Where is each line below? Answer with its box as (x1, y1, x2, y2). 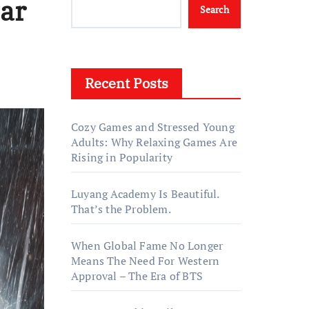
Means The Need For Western (71, 253, 220, 268)
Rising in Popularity (71, 150, 172, 165)
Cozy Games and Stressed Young (71, 119, 235, 134)
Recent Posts (85, 74, 168, 92)
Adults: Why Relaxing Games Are (71, 134, 237, 150)
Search (200, 3, 229, 16)
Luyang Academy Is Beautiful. (71, 186, 219, 201)
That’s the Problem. (71, 201, 171, 217)
